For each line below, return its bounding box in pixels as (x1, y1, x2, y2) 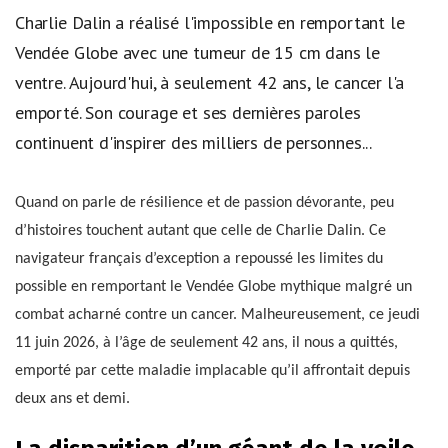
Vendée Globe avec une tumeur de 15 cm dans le (15, 40, 380, 64)
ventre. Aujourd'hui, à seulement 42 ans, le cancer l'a (15, 70, 405, 94)
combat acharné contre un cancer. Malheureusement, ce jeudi (15, 307, 420, 324)
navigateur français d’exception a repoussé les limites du (15, 251, 383, 268)
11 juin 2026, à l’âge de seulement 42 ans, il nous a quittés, (15, 335, 398, 352)
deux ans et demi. (15, 391, 130, 408)
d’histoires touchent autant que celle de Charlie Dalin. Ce (15, 223, 386, 240)
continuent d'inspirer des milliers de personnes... (15, 130, 373, 154)
